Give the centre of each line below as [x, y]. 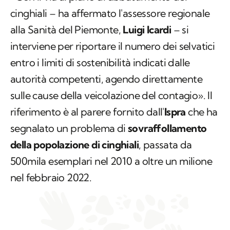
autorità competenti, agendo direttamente [106, 79]
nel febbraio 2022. [51, 178]
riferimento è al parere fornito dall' [87, 112]
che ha [202, 112]
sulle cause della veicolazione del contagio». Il [111, 95]
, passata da [165, 145]
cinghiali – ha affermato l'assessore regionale [110, 13]
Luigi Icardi [147, 30]
